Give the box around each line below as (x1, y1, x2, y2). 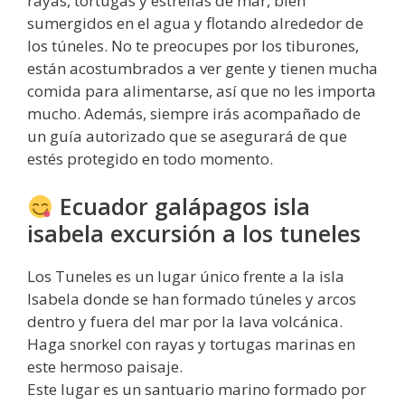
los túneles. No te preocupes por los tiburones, (27, 34, 359, 56)
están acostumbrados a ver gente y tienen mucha (27, 57, 378, 79)
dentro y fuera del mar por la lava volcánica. (27, 311, 343, 333)
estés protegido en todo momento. (27, 147, 273, 169)
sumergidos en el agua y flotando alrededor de (27, 12, 363, 33)
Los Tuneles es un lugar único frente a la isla (27, 266, 344, 287)
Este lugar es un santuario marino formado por (27, 379, 366, 400)
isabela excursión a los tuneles (27, 218, 361, 250)
